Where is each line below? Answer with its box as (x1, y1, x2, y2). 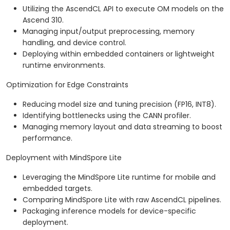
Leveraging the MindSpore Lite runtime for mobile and (23, 172, 216, 183)
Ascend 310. (23, 15, 64, 26)
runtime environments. (23, 60, 105, 71)
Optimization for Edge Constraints (6, 80, 128, 90)
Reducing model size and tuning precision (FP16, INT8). (23, 99, 216, 110)
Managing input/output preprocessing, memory (23, 26, 195, 37)
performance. (23, 133, 72, 144)
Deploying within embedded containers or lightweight (23, 49, 215, 60)
